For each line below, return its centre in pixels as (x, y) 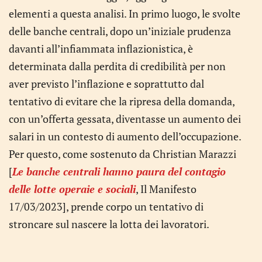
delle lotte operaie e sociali (72, 189)
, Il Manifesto (166, 189)
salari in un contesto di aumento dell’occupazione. (125, 136)
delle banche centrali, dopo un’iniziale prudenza (120, 31)
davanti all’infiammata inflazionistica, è (101, 49)
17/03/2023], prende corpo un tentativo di (106, 206)
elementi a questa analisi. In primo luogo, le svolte (125, 13)
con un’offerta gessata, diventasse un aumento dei (125, 119)
